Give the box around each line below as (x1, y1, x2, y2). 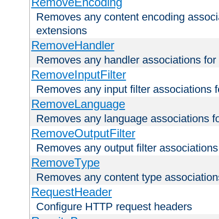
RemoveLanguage (31, 97, 125, 111)
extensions (36, 24, 87, 37)
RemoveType (31, 156, 100, 170)
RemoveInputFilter (31, 68, 126, 82)
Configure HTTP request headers (36, 200, 192, 213)
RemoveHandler (31, 39, 114, 52)
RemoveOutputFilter (31, 127, 135, 140)
